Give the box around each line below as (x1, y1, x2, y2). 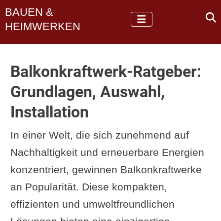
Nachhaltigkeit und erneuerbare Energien (10, 146, 204, 158)
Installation (10, 102, 89, 121)
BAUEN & (5, 6, 54, 19)
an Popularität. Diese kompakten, (10, 181, 167, 192)
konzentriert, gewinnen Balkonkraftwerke (10, 163, 202, 175)
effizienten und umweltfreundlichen (10, 198, 175, 210)
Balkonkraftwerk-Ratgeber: (10, 62, 201, 81)
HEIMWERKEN (5, 20, 81, 33)
